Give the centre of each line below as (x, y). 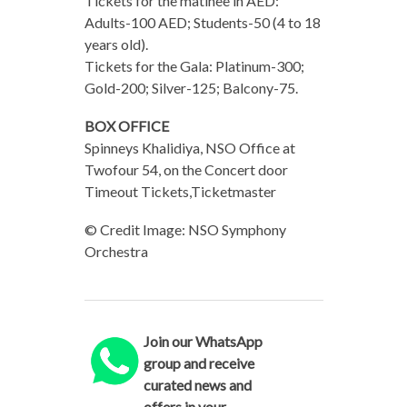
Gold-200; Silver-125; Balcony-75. (191, 87)
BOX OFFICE (126, 125)
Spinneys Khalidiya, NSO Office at (189, 147)
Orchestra (116, 251)
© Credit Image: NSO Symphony (185, 229)
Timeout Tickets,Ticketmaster (180, 191)
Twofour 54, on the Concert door (186, 169)
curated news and (198, 384)
